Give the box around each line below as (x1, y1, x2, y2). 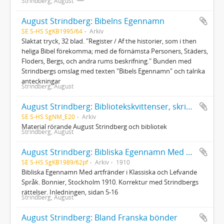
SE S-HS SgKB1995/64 (21, 26, 82, 35)
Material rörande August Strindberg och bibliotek (21, 121, 167, 131)
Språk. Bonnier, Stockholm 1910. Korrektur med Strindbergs (21, 177, 198, 186)
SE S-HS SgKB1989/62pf (21, 157, 88, 166)
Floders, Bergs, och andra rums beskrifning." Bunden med (21, 56, 191, 65)
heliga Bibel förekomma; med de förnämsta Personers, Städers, (21, 46, 208, 55)
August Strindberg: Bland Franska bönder (21, 211, 177, 223)
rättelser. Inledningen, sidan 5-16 (21, 187, 118, 196)
